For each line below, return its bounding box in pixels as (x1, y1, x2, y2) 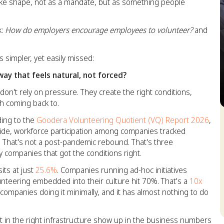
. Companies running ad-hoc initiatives (57, 164, 187, 175)
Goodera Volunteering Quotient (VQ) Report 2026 (34, 114, 209, 125)
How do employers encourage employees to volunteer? (5, 24, 192, 35)
